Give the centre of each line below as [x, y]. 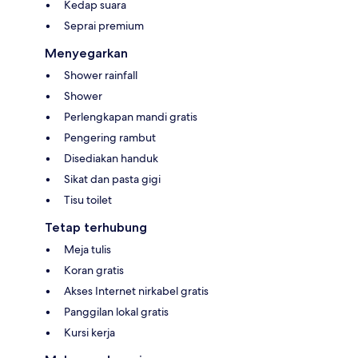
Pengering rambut [110, 138]
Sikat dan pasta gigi [112, 179]
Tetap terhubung [96, 228]
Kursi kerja [89, 333]
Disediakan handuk [111, 159]
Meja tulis [88, 250]
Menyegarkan [86, 54]
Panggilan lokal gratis [116, 312]
